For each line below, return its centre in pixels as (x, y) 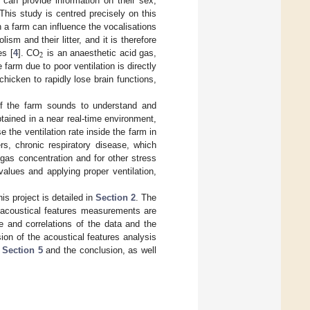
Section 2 (115, 197)
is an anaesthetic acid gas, (100, 53)
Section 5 (22, 250)
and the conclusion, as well (100, 250)
